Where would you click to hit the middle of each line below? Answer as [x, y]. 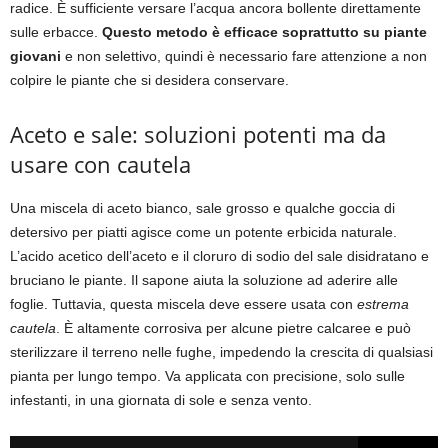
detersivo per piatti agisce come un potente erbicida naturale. [203, 232]
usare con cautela [100, 164]
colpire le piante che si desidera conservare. [149, 80]
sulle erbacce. [56, 32]
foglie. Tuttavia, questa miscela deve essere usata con [183, 304]
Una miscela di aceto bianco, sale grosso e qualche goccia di [202, 208]
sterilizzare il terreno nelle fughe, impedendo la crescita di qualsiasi [221, 352]
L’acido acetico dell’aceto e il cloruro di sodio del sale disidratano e [219, 256]
